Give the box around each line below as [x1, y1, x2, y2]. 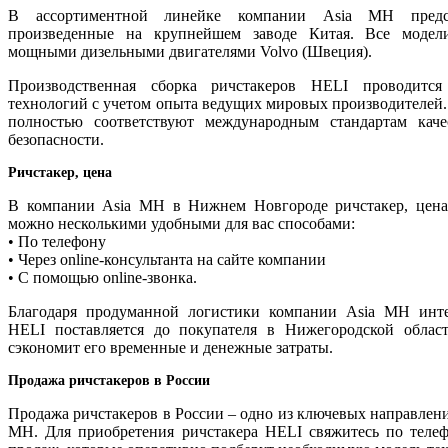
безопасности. [8, 130, 104, 148]
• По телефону [8, 232, 106, 250]
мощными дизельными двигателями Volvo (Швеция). [8, 42, 372, 60]
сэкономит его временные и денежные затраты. [8, 338, 333, 356]
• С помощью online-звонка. [8, 268, 197, 286]
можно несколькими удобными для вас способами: [8, 214, 355, 232]
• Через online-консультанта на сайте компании [8, 250, 326, 268]
